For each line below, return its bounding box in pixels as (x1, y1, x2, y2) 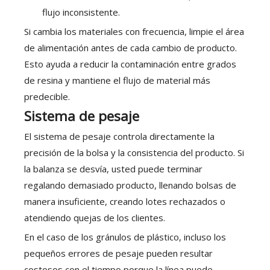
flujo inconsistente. (42, 6, 120, 19)
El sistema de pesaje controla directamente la (24, 130, 215, 143)
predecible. (24, 90, 70, 103)
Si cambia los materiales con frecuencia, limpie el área (24, 25, 244, 38)
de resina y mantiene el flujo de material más (24, 74, 210, 87)
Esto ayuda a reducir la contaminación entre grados (24, 58, 236, 71)
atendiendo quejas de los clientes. (24, 212, 165, 224)
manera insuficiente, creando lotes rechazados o (24, 195, 225, 208)
